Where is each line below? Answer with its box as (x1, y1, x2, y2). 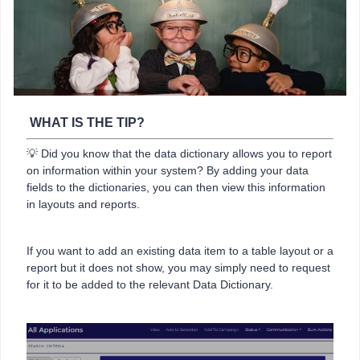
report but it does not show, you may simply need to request (27, 261, 330, 275)
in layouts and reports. (27, 198, 140, 211)
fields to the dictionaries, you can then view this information (27, 181, 325, 194)
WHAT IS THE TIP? (27, 116, 145, 130)
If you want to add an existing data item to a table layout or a (27, 244, 333, 258)
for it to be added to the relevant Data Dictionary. (27, 278, 273, 292)
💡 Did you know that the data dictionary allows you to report (27, 147, 332, 161)
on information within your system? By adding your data (27, 164, 309, 178)
